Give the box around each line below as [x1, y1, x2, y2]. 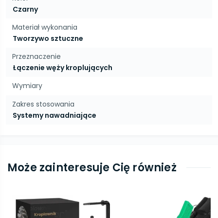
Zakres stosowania [12, 99, 74, 109]
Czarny [13, 4, 38, 14]
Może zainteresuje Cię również [7, 160, 177, 175]
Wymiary [12, 81, 42, 91]
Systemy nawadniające [13, 110, 96, 120]
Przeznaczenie [12, 52, 61, 61]
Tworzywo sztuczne [13, 34, 83, 43]
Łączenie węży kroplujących [13, 63, 112, 73]
